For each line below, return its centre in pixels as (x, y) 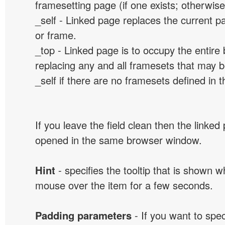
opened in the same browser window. (119, 140)
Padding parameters (83, 215)
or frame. (56, 35)
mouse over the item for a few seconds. (124, 185)
